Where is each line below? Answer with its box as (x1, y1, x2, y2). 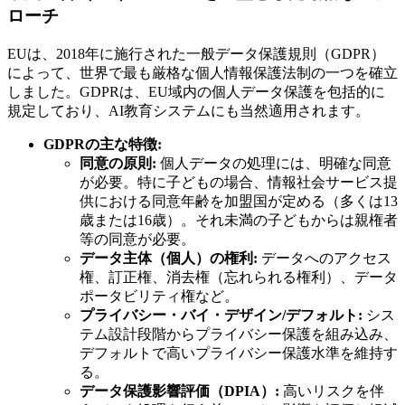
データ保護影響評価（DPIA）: (80, 382, 279, 399)
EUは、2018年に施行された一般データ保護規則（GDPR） (7, 45, 385, 61)
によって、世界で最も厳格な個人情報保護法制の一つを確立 (7, 64, 398, 80)
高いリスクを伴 (279, 382, 384, 399)
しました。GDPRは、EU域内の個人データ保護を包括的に (7, 83, 385, 99)
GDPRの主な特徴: (43, 136, 162, 152)
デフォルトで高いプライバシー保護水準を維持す (80, 344, 398, 361)
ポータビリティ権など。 (80, 287, 239, 304)
